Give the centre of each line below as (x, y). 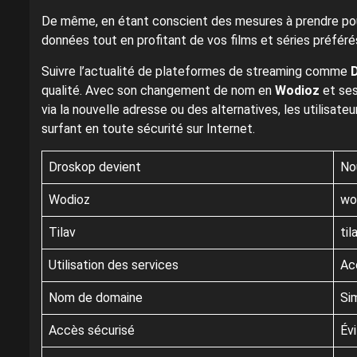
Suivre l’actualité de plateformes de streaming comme (196, 72)
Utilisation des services (114, 265)
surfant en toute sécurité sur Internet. (148, 129)
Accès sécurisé (92, 331)
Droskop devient (95, 167)
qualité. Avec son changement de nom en (158, 91)
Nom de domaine (96, 298)
